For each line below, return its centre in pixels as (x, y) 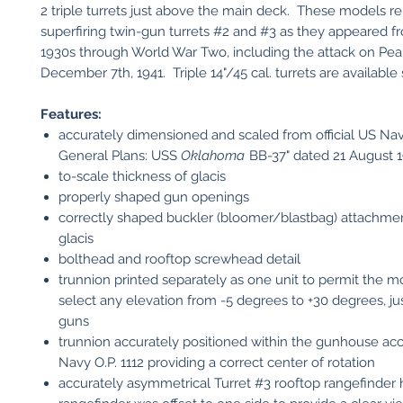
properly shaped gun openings (154, 197)
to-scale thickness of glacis (142, 176)
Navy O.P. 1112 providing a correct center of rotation (217, 363)
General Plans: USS (120, 156)
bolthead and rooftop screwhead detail (179, 259)
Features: (71, 114)
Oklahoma (213, 156)
